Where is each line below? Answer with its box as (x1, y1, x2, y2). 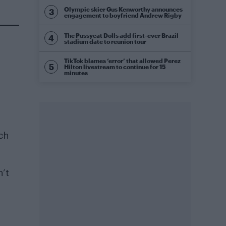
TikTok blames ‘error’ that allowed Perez (64, 57, 181, 64)
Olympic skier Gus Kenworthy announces (64, 5, 183, 13)
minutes (64, 69, 88, 76)
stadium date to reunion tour (64, 37, 146, 45)
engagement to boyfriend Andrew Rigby (64, 11, 182, 19)
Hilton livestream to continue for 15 (64, 63, 166, 70)
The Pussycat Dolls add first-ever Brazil (64, 31, 179, 39)
